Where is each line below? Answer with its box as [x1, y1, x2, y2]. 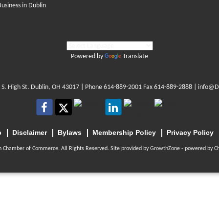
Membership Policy [92, 129, 156, 137]
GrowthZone [150, 146, 180, 152]
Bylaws [57, 129, 82, 137]
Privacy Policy [166, 129, 214, 137]
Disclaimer [12, 129, 47, 137]
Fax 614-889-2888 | [142, 84, 198, 91]
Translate [123, 53, 148, 61]
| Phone [79, 84, 104, 91]
